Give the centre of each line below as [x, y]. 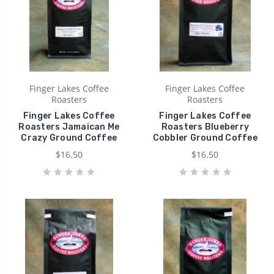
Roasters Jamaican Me [69, 127]
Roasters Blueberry [205, 127]
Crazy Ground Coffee [69, 138]
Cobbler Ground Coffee [205, 138]
